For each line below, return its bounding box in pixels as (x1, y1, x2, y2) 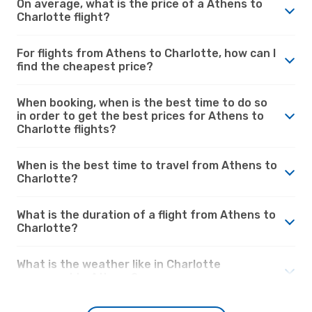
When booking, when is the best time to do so (17, 95, 267, 109)
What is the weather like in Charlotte (17, 257, 221, 271)
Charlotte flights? (17, 122, 116, 136)
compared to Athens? (17, 270, 138, 284)
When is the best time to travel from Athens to (17, 158, 277, 172)
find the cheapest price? (17, 59, 153, 73)
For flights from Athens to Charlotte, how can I (17, 46, 276, 60)
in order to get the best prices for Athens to (17, 109, 264, 123)
